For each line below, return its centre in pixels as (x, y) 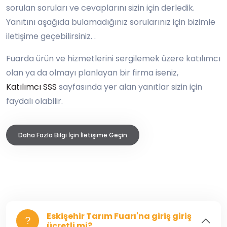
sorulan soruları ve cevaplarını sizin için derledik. (100, 8)
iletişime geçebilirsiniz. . (51, 36)
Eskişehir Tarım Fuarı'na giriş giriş (119, 216)
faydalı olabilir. (34, 101)
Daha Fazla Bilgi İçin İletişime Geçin (73, 135)
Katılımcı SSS (31, 87)
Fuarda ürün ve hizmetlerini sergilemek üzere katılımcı (113, 59)
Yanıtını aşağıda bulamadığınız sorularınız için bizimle (111, 22)
